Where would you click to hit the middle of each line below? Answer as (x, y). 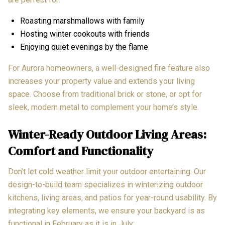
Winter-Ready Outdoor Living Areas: (107, 134)
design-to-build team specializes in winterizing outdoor (105, 185)
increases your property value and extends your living (101, 81)
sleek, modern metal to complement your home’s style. (103, 107)
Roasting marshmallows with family (82, 21)
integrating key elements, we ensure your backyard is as (106, 211)
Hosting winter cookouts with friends (85, 34)
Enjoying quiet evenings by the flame (84, 47)
